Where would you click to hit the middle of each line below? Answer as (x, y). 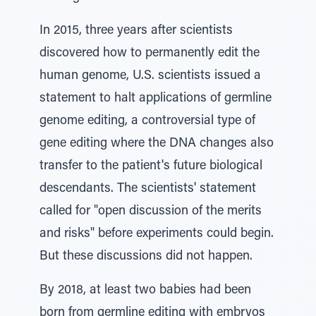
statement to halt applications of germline (156, 99)
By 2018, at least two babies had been (145, 291)
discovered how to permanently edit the (150, 54)
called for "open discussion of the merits (151, 212)
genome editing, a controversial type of (147, 121)
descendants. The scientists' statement (148, 189)
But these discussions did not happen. (146, 257)
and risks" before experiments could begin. (157, 234)
